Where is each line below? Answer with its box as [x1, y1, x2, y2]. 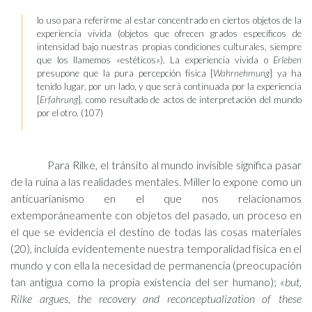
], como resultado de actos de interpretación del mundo [78, 94, 302, 105]
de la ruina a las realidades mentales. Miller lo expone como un [10, 175, 302, 188]
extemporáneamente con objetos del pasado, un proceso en [10, 208, 302, 221]
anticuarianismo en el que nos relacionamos [10, 192, 302, 205]
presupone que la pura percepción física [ [37, 68, 214, 79]
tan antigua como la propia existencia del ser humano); [10, 275, 280, 288]
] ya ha [270, 68, 302, 79]
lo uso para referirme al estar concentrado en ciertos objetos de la [37, 15, 302, 26]
